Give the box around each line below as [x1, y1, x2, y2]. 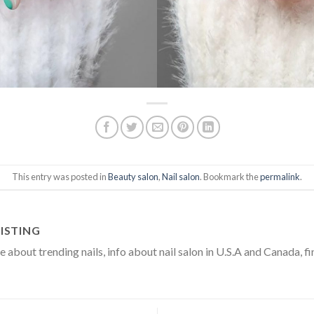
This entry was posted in [11, 171, 108, 183]
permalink [259, 171, 300, 183]
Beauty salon [107, 171, 158, 183]
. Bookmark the [199, 171, 260, 183]
